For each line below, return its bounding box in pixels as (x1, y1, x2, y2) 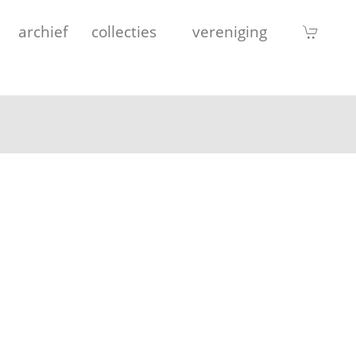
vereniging (192, 21, 267, 42)
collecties (91, 21, 157, 42)
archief (18, 21, 68, 42)
